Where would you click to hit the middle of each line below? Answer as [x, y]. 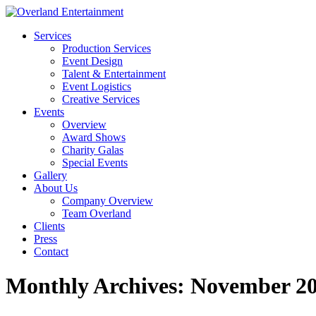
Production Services [107, 48]
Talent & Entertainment [114, 74]
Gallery [50, 175]
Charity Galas [93, 150]
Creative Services [101, 99]
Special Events [95, 163]
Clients [49, 226]
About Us [56, 188]
